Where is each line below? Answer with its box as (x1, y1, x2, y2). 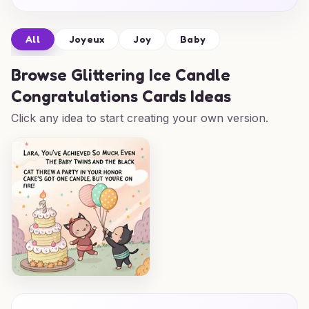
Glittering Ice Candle (71, 65, 230, 85)
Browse (11, 65, 71, 85)
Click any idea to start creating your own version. (11, 111, 268, 125)
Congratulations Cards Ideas (11, 86, 231, 106)
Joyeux (68, 33, 105, 45)
